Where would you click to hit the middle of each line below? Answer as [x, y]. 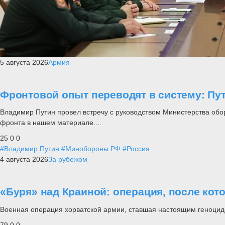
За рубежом [68, 159]
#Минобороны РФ [91, 149]
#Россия [136, 149]
